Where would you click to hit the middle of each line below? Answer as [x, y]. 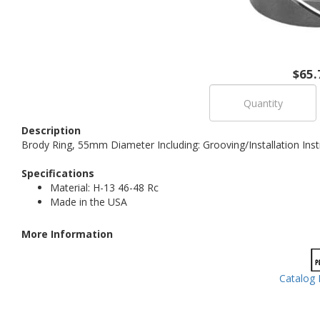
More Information [67, 234]
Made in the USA [89, 202]
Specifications [58, 173]
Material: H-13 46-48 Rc [104, 187]
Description [51, 130]
